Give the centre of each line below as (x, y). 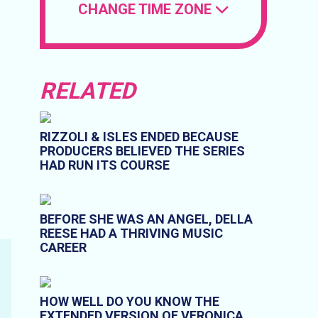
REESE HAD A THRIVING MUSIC (131, 234)
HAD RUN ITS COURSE (105, 165)
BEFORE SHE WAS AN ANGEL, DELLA (146, 219)
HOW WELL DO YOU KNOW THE (130, 302)
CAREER (63, 248)
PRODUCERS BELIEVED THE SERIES (142, 151)
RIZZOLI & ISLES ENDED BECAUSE (139, 137)
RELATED (88, 91)
